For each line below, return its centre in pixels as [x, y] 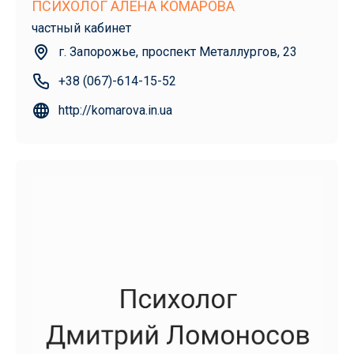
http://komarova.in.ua [115, 111]
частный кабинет [81, 28]
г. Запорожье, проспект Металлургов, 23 [178, 52]
